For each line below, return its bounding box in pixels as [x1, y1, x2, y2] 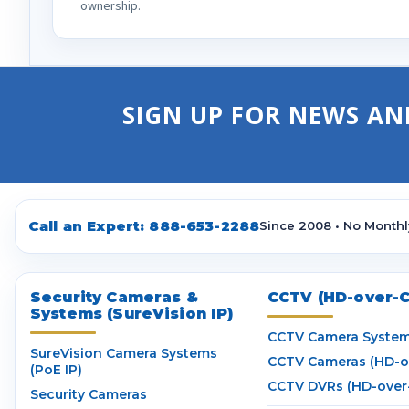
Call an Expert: [28, 216, 150, 235]
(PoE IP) [30, 361, 82, 378]
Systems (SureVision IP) [30, 304, 234, 322]
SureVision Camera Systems [30, 344, 217, 362]
